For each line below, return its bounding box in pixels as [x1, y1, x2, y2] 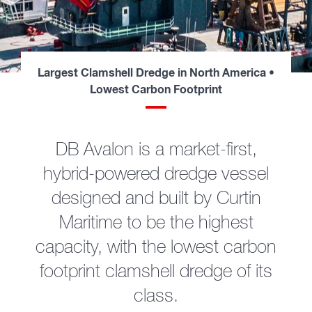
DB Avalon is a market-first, [55, 141, 257, 160]
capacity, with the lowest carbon [36, 239, 276, 258]
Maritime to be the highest [58, 214, 253, 233]
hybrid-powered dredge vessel [43, 166, 269, 185]
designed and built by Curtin [51, 190, 261, 209]
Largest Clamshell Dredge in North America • [38, 68, 274, 79]
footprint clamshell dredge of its [40, 263, 272, 282]
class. [134, 288, 178, 306]
